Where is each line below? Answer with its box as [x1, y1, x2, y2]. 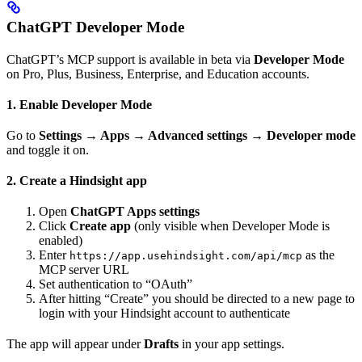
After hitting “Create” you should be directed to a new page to [39, 291, 355, 305]
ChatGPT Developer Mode [6, 18, 184, 36]
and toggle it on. [6, 142, 89, 157]
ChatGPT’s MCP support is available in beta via [6, 52, 254, 66]
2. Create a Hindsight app [6, 173, 147, 187]
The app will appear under [6, 336, 144, 351]
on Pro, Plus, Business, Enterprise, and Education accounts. [6, 66, 309, 81]
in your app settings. [179, 336, 284, 351]
